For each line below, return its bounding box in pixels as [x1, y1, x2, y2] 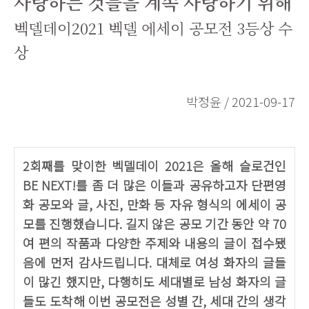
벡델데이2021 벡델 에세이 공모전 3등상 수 [14, 17, 292, 39]
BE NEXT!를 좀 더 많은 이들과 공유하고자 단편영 [23, 176, 286, 194]
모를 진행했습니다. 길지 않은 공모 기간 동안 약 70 [23, 215, 286, 232]
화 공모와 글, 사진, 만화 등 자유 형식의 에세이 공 [23, 195, 286, 213]
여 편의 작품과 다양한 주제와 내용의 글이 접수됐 [23, 234, 286, 252]
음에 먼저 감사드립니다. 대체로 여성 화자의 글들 [23, 253, 286, 271]
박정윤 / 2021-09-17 [186, 92, 295, 110]
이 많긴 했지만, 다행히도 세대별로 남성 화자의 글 [23, 272, 286, 290]
